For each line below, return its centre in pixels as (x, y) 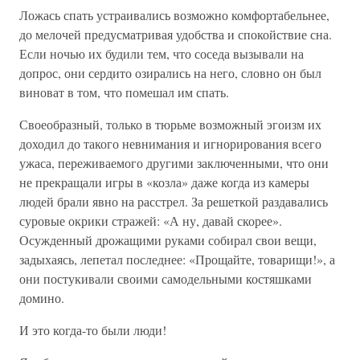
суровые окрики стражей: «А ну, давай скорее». (151, 221)
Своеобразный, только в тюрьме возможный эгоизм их (170, 124)
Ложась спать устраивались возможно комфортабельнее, (174, 15)
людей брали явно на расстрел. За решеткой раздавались (174, 201)
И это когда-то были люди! (93, 330)
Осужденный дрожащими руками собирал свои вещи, (168, 240)
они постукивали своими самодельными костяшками (166, 278)
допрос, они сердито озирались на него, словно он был (170, 73)
